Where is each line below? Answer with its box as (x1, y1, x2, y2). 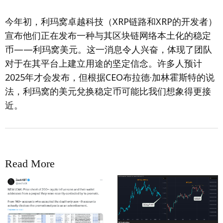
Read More (5, 157, 55, 170)
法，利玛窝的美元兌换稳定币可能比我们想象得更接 (5, 85, 211, 97)
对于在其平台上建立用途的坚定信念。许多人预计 (5, 57, 202, 69)
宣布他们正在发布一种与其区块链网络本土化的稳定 (5, 29, 211, 41)
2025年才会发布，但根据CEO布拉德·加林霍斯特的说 (5, 71, 215, 83)
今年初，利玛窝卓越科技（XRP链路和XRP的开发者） (5, 15, 217, 27)
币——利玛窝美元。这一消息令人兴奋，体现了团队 (5, 43, 212, 55)
